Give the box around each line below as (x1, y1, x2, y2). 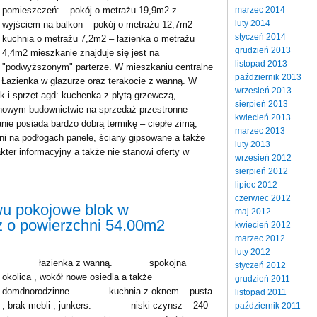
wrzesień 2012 (235, 152, 292, 163)
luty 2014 (235, 18, 270, 28)
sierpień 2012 (235, 166, 288, 176)
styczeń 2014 (235, 31, 286, 42)
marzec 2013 (235, 125, 285, 136)
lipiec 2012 (235, 179, 277, 190)
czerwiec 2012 (235, 192, 291, 203)
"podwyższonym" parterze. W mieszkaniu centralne (2, 62, 213, 72)
